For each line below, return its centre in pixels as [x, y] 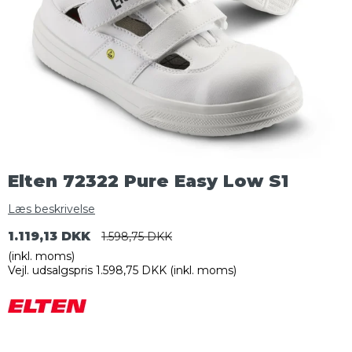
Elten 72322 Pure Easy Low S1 [148, 181]
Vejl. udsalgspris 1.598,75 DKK [87, 271]
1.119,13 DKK [49, 236]
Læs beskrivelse [51, 209]
